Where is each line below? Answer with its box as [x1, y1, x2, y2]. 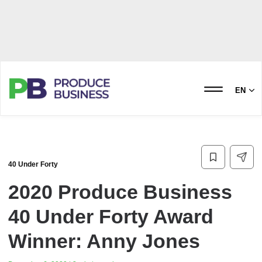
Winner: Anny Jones [8, 230, 200, 252]
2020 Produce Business [8, 181, 232, 203]
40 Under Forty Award [8, 205, 213, 227]
